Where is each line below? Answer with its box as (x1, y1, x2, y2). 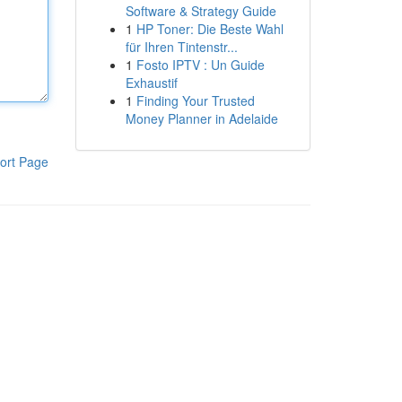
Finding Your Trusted (135, 92, 255, 109)
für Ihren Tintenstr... (125, 38, 238, 56)
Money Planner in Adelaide (125, 109, 278, 127)
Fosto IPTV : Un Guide (135, 56, 265, 74)
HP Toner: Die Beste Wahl (135, 20, 284, 38)
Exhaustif (125, 74, 178, 92)
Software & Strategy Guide (125, 2, 276, 20)
